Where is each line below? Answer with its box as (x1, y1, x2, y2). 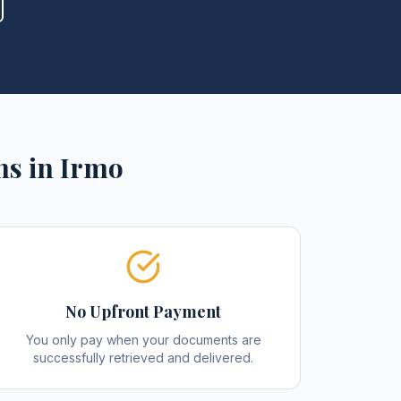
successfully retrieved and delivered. (33, 350, 253, 365)
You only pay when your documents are (25, 332, 261, 347)
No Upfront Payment (65, 301, 221, 322)
